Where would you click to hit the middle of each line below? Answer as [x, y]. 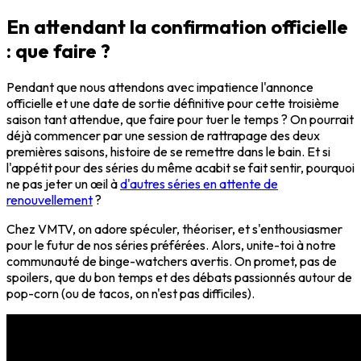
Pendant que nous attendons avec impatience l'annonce [160, 87]
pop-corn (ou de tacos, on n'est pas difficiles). [131, 294]
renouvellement [50, 200]
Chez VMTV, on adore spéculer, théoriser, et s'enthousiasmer [174, 229]
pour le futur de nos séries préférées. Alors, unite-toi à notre [171, 245]
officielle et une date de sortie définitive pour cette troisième [173, 104]
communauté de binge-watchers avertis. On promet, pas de [172, 261]
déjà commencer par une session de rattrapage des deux [163, 136]
